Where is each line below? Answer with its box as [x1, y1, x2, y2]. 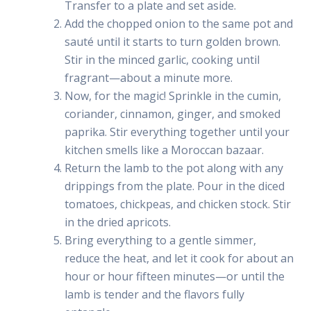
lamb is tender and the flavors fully [64, 286, 244, 302]
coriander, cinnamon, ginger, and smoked [64, 106, 280, 121]
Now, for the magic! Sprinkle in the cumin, [64, 87, 281, 103]
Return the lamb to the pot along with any [64, 160, 283, 176]
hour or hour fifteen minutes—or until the [64, 268, 285, 284]
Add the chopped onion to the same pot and [64, 15, 293, 31]
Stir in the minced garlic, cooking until [64, 51, 260, 67]
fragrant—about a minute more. [64, 69, 233, 85]
